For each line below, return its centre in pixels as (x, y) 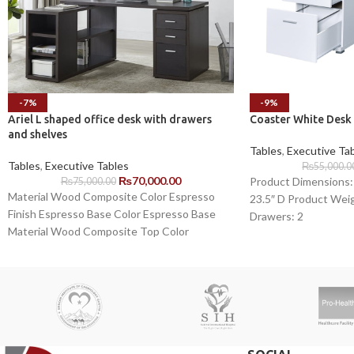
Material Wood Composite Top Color (98, 231)
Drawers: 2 (276, 216)
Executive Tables (87, 165)
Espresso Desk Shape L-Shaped (85, 248)
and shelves (38, 134)
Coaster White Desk (300, 119)
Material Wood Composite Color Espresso (111, 196)
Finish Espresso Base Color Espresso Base (112, 213)
